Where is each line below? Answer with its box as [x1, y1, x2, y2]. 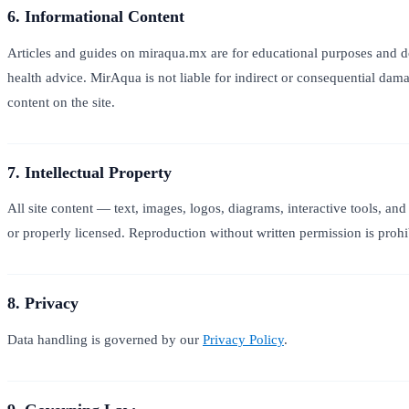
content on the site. [7, 93, 115, 110]
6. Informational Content [7, 7, 184, 26]
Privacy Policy [203, 330, 284, 347]
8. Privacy [7, 294, 79, 313]
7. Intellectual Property [7, 163, 172, 182]
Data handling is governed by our [7, 330, 203, 347]
